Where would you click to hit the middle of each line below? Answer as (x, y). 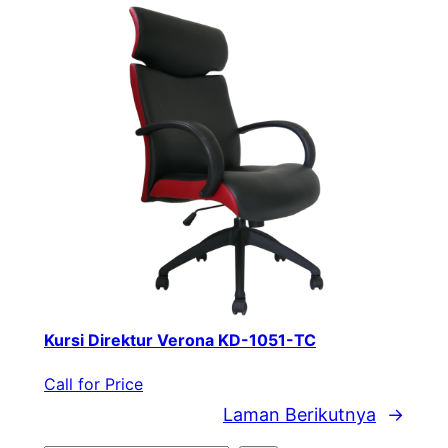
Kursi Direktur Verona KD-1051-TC (180, 340)
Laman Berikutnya (299, 415)
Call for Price (93, 384)
